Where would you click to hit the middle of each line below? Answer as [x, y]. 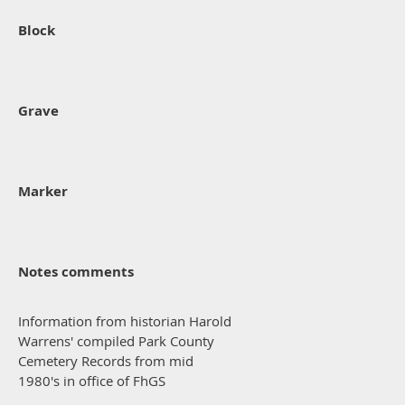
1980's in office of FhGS [92, 380]
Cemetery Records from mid [106, 360]
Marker [43, 191]
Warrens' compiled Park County [116, 340]
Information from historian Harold [125, 320]
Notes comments [76, 271]
